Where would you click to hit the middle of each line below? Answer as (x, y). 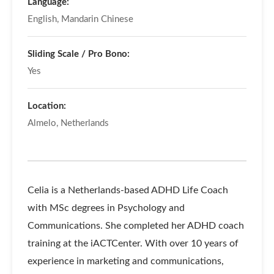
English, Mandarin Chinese (80, 19)
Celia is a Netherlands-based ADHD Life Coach (128, 190)
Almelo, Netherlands (68, 123)
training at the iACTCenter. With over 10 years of (133, 243)
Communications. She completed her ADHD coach (135, 225)
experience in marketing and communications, (125, 261)
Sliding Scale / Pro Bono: (78, 54)
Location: (46, 106)
